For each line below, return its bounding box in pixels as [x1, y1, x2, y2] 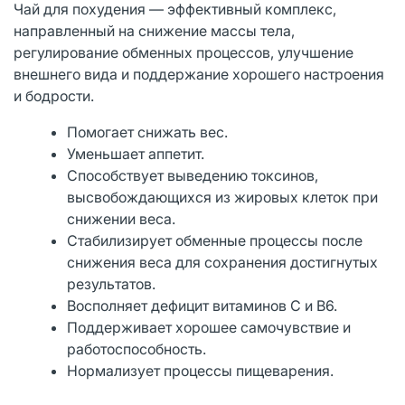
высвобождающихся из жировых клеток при [67, 187, 379, 206]
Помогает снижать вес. [67, 122, 229, 141]
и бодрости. [14, 86, 98, 105]
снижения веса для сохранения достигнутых [67, 252, 379, 271]
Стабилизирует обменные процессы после [67, 231, 363, 250]
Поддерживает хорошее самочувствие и [67, 317, 352, 336]
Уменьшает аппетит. [67, 144, 205, 163]
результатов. [67, 274, 156, 293]
